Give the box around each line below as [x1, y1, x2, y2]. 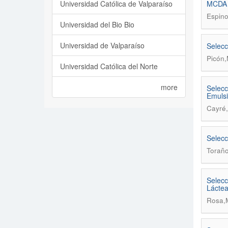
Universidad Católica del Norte [60, 61, 158, 71]
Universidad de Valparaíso [60, 40, 145, 50]
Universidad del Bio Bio [60, 19, 134, 30]
